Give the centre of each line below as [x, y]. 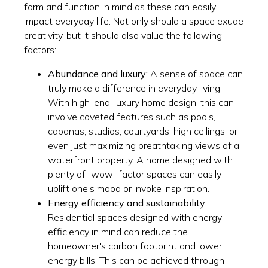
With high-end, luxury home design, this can [141, 102]
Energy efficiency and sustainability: [127, 202]
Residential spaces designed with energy [135, 217]
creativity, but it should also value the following [123, 35]
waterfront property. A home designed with [140, 159]
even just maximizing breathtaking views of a [144, 145]
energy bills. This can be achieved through [136, 260]
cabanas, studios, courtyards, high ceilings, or [143, 131]
